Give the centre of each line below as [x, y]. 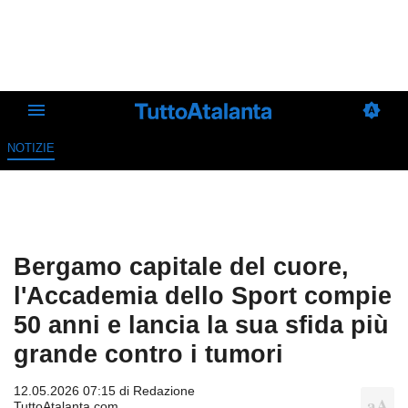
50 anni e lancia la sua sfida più [201, 325]
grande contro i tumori [148, 354]
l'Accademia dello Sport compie [203, 296]
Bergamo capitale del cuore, [181, 267]
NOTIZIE [31, 148]
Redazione [164, 391]
